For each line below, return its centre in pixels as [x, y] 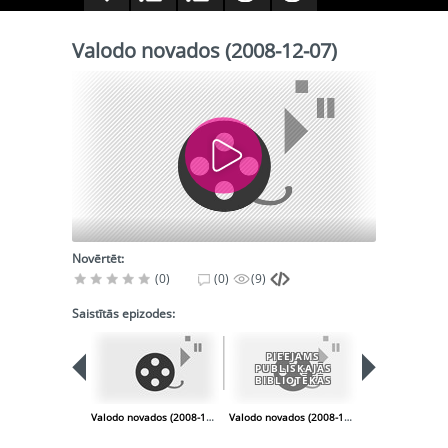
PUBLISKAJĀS [293, 367]
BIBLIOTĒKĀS [293, 379]
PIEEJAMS [293, 355]
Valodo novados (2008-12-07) [204, 50]
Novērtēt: [98, 258]
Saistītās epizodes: [123, 313]
